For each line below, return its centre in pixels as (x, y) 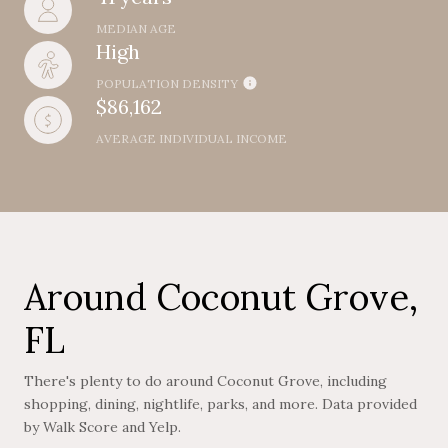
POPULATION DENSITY (167, 83)
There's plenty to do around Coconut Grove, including (205, 380)
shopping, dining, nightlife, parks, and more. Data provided (220, 403)
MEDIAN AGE (136, 28)
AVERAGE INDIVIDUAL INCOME (191, 138)
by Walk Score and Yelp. (102, 426)
